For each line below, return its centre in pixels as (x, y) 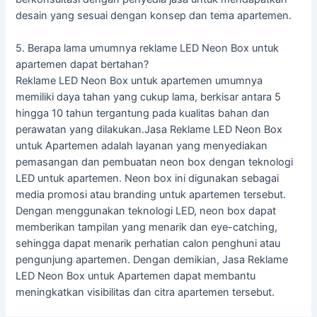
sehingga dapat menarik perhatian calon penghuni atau (148, 244)
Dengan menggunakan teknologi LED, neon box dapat (146, 211)
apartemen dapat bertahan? (82, 65)
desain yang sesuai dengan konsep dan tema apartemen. (154, 15)
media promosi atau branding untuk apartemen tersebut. (151, 195)
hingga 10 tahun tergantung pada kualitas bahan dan (143, 114)
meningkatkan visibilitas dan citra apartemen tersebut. (145, 293)
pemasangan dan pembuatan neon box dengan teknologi (155, 162)
